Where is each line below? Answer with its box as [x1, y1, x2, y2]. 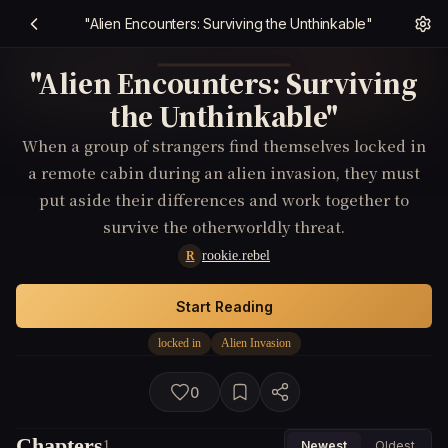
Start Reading [175, 297, 273, 315]
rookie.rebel [202, 248, 270, 263]
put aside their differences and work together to [39, 189, 409, 210]
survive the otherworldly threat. [103, 216, 345, 237]
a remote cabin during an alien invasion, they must [28, 162, 420, 183]
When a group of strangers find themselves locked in [22, 135, 426, 156]
